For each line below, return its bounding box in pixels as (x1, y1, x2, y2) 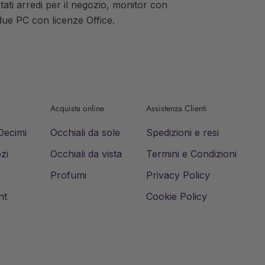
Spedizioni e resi (146, 127, 219, 139)
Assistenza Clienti (146, 102, 207, 115)
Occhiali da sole (50, 127, 121, 139)
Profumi (50, 169, 87, 182)
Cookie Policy (146, 190, 207, 203)
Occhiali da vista (50, 148, 122, 160)
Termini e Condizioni (146, 148, 237, 160)
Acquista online (50, 102, 105, 115)
